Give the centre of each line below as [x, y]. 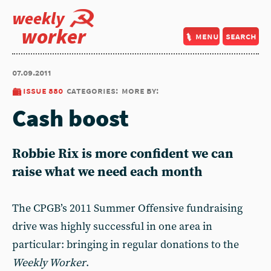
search [241, 36]
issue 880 [43, 90]
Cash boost [70, 118]
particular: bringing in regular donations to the [126, 245]
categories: [92, 90]
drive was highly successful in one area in [112, 227]
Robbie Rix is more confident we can [123, 154]
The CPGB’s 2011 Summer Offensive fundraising [127, 208]
